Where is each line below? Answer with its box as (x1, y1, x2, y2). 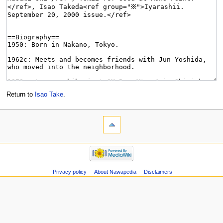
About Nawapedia (94, 168, 136, 175)
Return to (6, 91, 35, 98)
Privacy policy (52, 168, 87, 175)
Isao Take (34, 91, 63, 98)
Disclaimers (143, 168, 172, 175)
